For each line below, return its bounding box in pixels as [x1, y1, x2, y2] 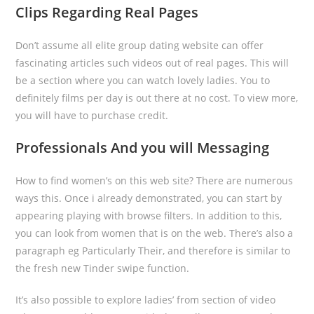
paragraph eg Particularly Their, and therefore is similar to [15, 244, 291, 257]
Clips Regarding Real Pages [15, 3, 199, 22]
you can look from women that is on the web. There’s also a [15, 226, 294, 240]
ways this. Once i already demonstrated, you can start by [15, 191, 282, 205]
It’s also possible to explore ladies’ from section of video [15, 293, 276, 306]
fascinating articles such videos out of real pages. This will [15, 56, 289, 69]
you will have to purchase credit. [15, 109, 169, 122]
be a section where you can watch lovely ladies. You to [15, 74, 271, 87]
